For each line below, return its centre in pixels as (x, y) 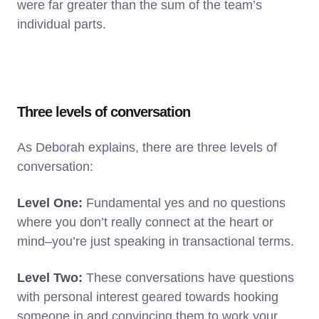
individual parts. (62, 24)
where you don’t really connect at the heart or (145, 222)
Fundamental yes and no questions (186, 203)
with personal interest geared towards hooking (148, 297)
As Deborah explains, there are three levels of (147, 147)
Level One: (52, 203)
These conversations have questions (190, 277)
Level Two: (52, 277)
